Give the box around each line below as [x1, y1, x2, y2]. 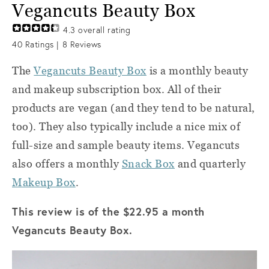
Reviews [67, 39, 101, 50]
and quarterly [175, 157, 246, 170]
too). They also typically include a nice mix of [12, 120, 241, 133]
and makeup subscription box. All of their [12, 83, 222, 95]
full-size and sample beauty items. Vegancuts [12, 139, 240, 151]
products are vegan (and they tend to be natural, [12, 101, 255, 114]
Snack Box [121, 157, 175, 170]
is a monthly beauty [146, 64, 249, 77]
